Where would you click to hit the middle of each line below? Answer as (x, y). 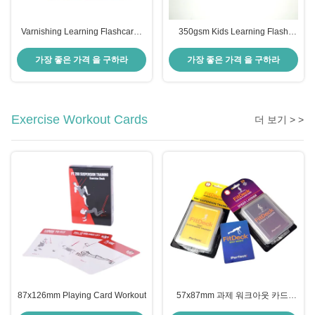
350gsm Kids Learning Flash (233, 31)
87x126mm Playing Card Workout (82, 296)
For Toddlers (82, 44)
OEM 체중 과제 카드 (233, 308)
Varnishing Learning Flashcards (82, 31)
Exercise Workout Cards (79, 119)
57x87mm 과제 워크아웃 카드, (233, 296)
